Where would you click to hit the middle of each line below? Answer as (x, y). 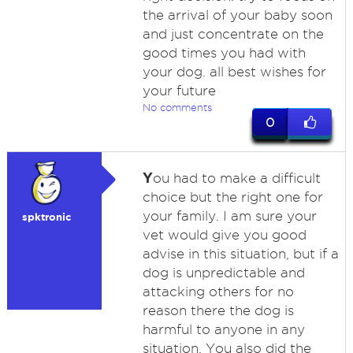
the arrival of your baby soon (237, 15)
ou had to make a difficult (236, 178)
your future (179, 91)
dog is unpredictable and (223, 273)
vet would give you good (224, 235)
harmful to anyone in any (223, 329)
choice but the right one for (232, 197)
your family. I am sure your (229, 216)
